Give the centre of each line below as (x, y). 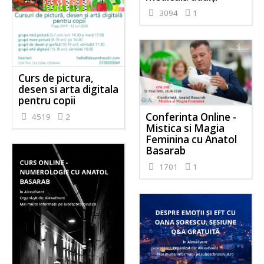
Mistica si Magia (185, 128)
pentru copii (47, 100)
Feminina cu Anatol (191, 139)
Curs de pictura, (56, 78)
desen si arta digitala (69, 89)
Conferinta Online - (191, 117)
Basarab (165, 150)
